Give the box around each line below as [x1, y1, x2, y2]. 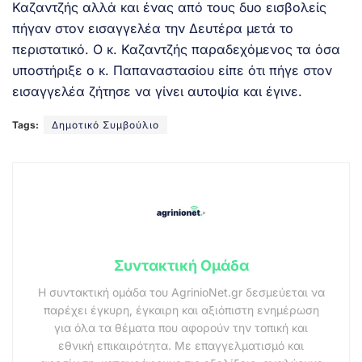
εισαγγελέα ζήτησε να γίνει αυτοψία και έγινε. [12, 82, 302, 99]
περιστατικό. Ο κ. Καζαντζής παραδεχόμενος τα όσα [12, 40, 340, 57]
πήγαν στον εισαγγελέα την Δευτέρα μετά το [12, 19, 293, 36]
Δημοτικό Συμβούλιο [52, 118, 159, 131]
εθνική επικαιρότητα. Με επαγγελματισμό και [58, 338, 304, 352]
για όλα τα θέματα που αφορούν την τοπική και [54, 320, 308, 335]
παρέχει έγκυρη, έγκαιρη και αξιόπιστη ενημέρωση [43, 302, 319, 317]
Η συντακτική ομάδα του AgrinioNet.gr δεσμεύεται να [37, 284, 325, 299]
